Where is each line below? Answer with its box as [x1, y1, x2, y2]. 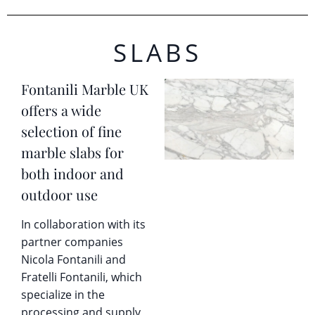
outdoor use [21, 185, 98, 205]
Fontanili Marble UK [21, 79, 148, 99]
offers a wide [21, 101, 101, 120]
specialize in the [21, 286, 105, 302]
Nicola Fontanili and [21, 251, 126, 267]
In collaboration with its [21, 216, 146, 232]
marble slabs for [21, 143, 124, 162]
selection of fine [21, 122, 122, 141]
